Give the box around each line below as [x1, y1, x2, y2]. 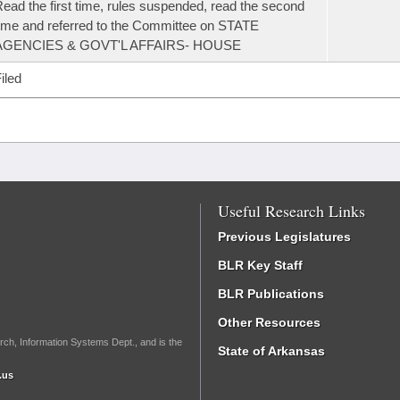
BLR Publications [218, 287, 324, 301]
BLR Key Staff [218, 258, 303, 272]
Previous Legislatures [218, 229, 351, 244]
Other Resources [218, 315, 321, 329]
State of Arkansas [218, 344, 325, 358]
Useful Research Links [218, 200, 365, 221]
